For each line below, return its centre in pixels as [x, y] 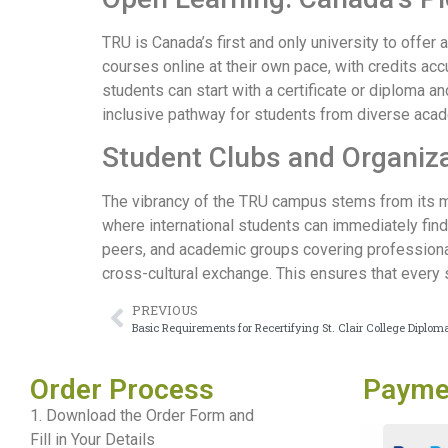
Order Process [122, 389]
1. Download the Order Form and [142, 415]
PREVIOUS [165, 309]
